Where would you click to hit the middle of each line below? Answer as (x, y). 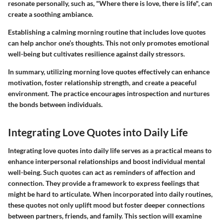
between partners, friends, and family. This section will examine (105, 216)
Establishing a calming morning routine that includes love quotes (107, 32)
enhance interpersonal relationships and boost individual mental (107, 161)
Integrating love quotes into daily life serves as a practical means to (110, 150)
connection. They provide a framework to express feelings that (104, 183)
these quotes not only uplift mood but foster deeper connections (106, 205)
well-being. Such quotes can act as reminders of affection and (102, 172)
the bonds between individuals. (55, 104)
